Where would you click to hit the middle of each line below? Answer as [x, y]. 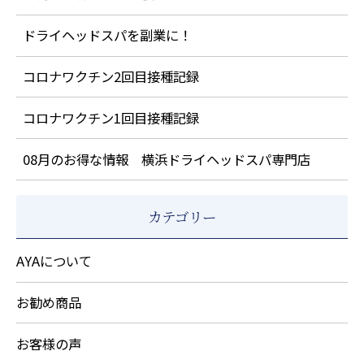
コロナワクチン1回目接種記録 [110, 117]
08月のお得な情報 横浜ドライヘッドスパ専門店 [166, 159]
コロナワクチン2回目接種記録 [110, 77]
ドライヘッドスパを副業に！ [107, 35]
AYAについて [54, 261]
